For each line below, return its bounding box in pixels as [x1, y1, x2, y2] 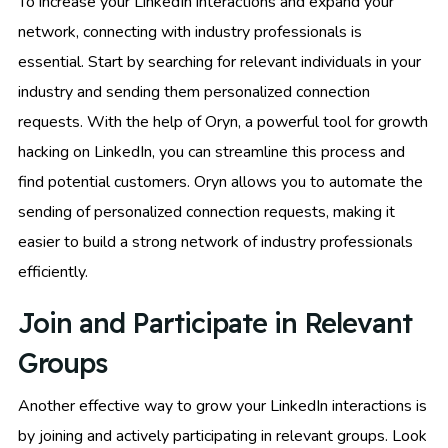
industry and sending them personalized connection [18, 80, 370, 103]
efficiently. [18, 260, 88, 283]
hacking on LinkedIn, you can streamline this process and [18, 140, 405, 163]
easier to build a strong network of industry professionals [18, 230, 413, 253]
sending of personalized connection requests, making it [18, 200, 395, 223]
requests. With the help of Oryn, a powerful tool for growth [18, 110, 428, 133]
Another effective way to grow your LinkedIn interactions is [18, 394, 427, 417]
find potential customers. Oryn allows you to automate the [18, 170, 423, 193]
